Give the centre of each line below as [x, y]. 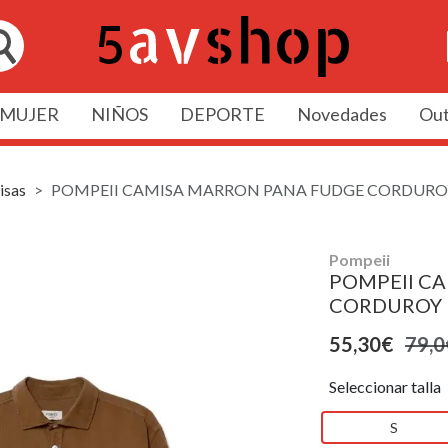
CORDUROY [385, 304]
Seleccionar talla [385, 386]
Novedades [341, 113]
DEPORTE [222, 113]
